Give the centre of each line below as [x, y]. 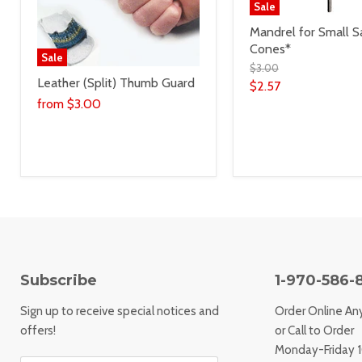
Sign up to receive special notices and [120, 311]
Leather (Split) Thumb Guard [116, 82]
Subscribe [59, 281]
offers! [38, 331]
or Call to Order [314, 331]
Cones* [270, 48]
